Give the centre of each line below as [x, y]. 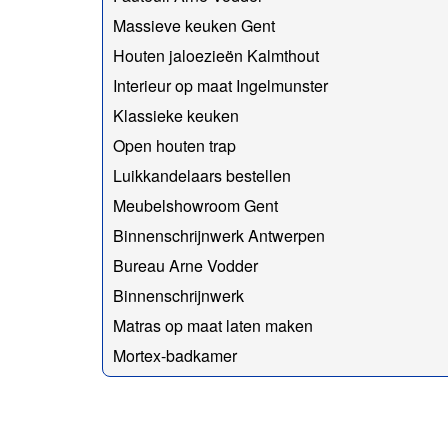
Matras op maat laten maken [213, 325]
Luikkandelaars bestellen [202, 175]
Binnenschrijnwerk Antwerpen [219, 235]
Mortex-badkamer [175, 355]
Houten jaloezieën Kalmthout [216, 55]
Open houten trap [174, 145]
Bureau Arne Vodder [185, 265]
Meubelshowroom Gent [195, 205]
